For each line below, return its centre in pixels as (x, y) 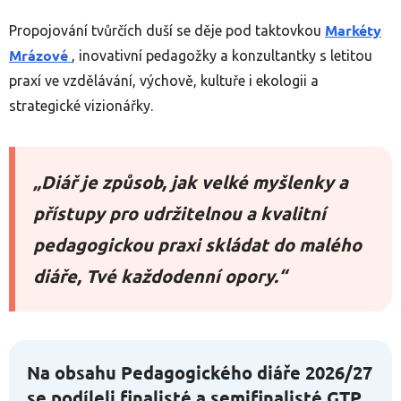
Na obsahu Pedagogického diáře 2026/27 (200, 373)
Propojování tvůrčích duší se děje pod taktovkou (167, 31)
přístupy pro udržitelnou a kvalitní (179, 213)
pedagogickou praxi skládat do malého (197, 245)
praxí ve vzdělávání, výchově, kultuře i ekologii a (164, 81)
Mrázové (40, 55)
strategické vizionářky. (81, 106)
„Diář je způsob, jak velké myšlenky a (191, 182)
